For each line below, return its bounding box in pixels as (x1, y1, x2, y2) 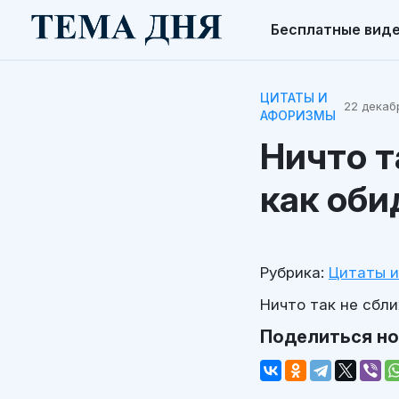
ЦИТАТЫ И (260, 89, 328, 105)
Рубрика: (260, 263, 324, 281)
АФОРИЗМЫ (260, 107, 336, 123)
